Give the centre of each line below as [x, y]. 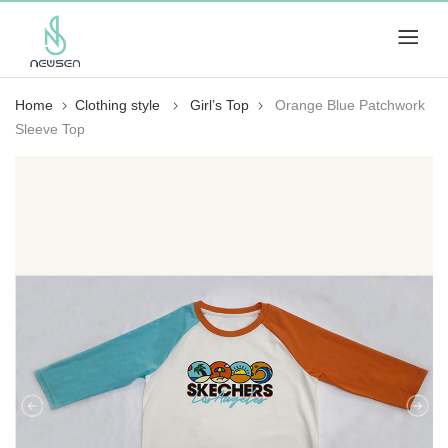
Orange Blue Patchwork [350, 105]
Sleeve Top [50, 129]
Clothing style [119, 105]
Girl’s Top [219, 105]
